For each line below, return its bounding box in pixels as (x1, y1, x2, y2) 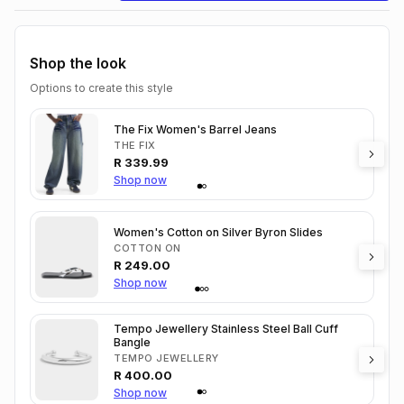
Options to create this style (30, 81, 173, 95)
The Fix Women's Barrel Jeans (114, 123, 277, 136)
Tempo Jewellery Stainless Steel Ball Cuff (114, 321, 338, 335)
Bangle (114, 335, 151, 349)
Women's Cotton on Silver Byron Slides (114, 225, 323, 239)
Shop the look (30, 54, 126, 72)
